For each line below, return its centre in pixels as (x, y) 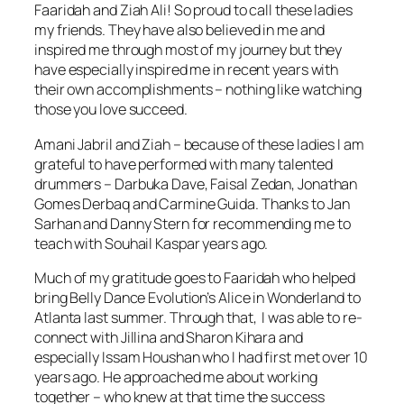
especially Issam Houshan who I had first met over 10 (201, 357)
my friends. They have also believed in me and (179, 30)
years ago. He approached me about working (176, 376)
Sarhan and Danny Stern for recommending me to (193, 223)
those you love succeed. (111, 110)
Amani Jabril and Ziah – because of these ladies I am (199, 144)
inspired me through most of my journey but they (188, 50)
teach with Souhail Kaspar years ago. (151, 243)
